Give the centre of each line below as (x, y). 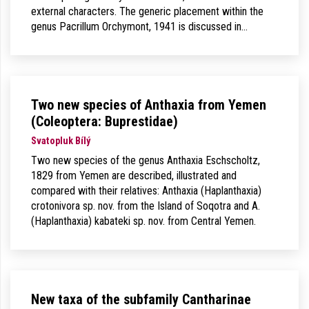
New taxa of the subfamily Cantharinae (141, 299)
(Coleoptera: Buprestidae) (104, 121)
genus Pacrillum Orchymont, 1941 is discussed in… (139, 27)
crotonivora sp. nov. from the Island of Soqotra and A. (146, 206)
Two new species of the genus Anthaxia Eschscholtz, (146, 160)
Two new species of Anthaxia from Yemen (149, 105)
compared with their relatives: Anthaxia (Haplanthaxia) (146, 191)
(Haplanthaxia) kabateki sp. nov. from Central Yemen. (143, 221)
